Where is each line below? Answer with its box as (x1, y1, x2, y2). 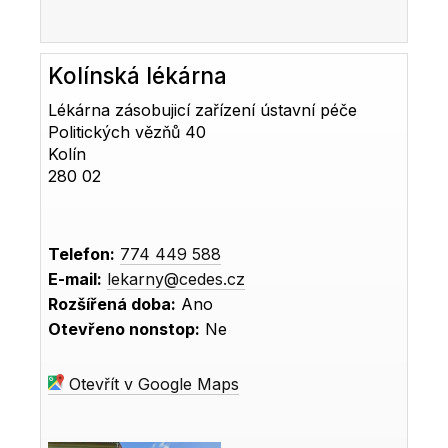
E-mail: (48, 268, 103, 289)
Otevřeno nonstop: (48, 318, 201, 339)
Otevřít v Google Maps (64, 373, 240, 394)
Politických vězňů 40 (48, 121, 207, 142)
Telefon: (48, 243, 116, 264)
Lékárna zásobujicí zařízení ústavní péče (48, 99, 358, 120)
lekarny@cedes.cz (107, 268, 246, 289)
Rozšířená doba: (48, 293, 177, 314)
